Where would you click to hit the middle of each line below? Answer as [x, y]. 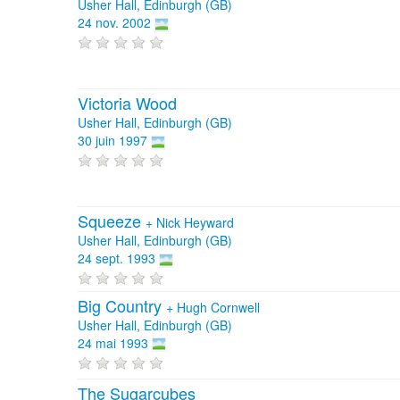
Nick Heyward [195, 223]
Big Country [122, 305]
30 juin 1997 [112, 141]
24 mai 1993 [113, 342]
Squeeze [112, 221]
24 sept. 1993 [117, 258]
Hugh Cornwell [218, 307]
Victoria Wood [127, 103]
